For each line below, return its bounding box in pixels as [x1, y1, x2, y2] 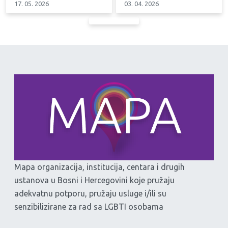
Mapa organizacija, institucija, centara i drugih [14, 162, 185, 172]
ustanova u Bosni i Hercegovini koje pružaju [14, 175, 175, 185]
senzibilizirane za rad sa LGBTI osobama [14, 202, 163, 211]
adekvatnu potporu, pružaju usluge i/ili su [14, 188, 166, 198]
